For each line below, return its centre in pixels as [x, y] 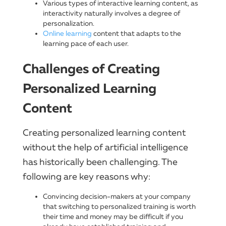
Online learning [67, 33]
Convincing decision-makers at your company [117, 196]
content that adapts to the [136, 33]
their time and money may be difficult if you [113, 216]
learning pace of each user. [86, 43]
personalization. [69, 23]
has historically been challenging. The [100, 162]
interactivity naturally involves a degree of [111, 13]
